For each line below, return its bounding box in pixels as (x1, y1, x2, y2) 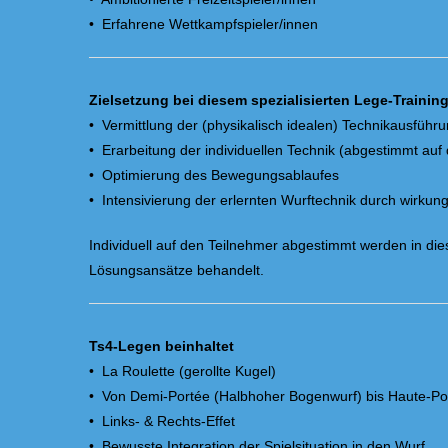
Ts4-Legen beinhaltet (89, 338, 234, 354)
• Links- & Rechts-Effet (89, 413, 235, 429)
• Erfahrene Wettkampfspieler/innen (89, 16, 318, 32)
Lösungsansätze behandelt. (89, 262, 264, 278)
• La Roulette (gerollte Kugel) (89, 363, 276, 379)
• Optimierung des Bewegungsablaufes (89, 167, 339, 183)
